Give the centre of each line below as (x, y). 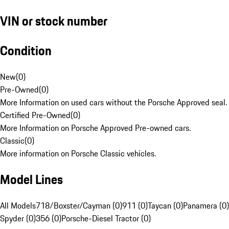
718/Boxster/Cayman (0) (79, 206)
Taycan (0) (165, 206)
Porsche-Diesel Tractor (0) (106, 219)
